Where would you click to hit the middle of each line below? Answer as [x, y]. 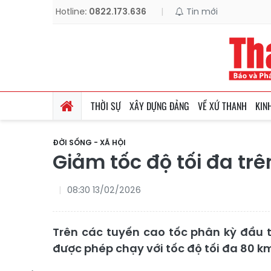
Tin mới [201, 11]
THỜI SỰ [106, 106]
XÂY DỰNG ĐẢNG [159, 106]
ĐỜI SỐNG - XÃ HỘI [89, 142]
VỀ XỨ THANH [222, 106]
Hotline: [72, 11]
